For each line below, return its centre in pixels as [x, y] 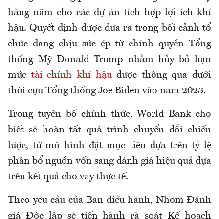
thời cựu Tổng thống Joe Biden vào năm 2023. [107, 91]
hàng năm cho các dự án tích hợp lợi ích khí [109, 13]
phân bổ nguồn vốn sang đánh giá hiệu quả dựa [109, 162]
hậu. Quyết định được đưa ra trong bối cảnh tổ [109, 29]
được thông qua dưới [161, 76]
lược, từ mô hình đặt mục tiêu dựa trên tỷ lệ [109, 146]
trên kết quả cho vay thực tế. [68, 177]
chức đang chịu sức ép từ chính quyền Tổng [109, 44]
